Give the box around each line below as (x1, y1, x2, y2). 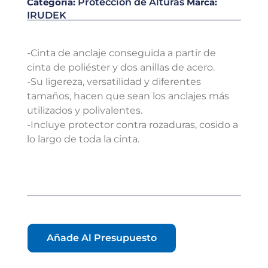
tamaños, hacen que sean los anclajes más (27, 90, 229, 102)
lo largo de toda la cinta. (27, 133, 139, 145)
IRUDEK (27, 10, 66, 21)
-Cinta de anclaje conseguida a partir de (27, 47, 216, 59)
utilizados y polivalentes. (27, 105, 142, 116)
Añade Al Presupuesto (47, 232, 157, 243)
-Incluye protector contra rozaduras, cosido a (27, 119, 238, 130)
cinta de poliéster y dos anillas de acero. (27, 62, 215, 73)
